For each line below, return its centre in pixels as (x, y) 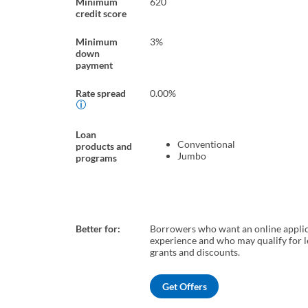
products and (104, 146)
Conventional (206, 144)
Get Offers (184, 286)
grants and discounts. (195, 252)
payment (94, 65)
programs (96, 158)
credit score (101, 14)
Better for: (98, 229)
